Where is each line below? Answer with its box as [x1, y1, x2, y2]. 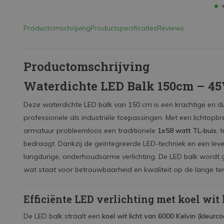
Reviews [157, 23, 184, 32]
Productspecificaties [90, 23, 157, 32]
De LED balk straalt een [23, 211, 102, 220]
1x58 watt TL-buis [157, 126, 216, 135]
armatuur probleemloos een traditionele [23, 126, 157, 135]
